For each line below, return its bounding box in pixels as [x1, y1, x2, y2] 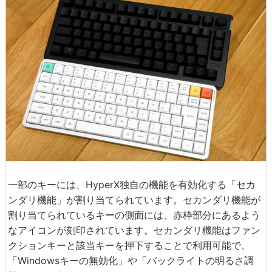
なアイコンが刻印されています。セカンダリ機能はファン [8, 223, 260, 236]
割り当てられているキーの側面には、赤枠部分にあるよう [8, 208, 260, 221]
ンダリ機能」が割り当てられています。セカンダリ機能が [8, 193, 260, 206]
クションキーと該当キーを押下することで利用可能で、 [8, 239, 251, 251]
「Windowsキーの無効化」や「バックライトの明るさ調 [8, 254, 254, 267]
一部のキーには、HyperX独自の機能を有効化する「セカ [8, 178, 256, 191]
